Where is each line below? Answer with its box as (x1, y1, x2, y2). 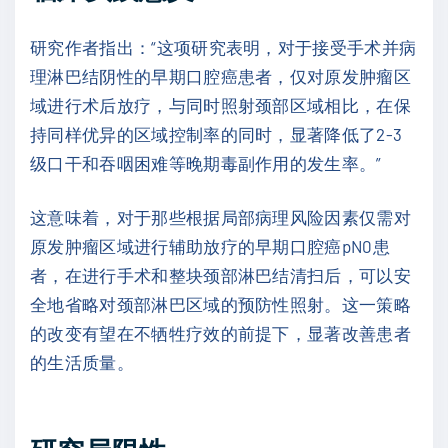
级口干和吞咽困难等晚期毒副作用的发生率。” (30, 152, 382, 173)
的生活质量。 (30, 352, 134, 373)
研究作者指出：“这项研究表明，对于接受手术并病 (30, 36, 417, 57)
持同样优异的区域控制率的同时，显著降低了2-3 (30, 123, 403, 144)
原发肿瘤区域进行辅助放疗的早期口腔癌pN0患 (30, 236, 391, 257)
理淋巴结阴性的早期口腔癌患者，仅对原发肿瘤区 (30, 65, 412, 86)
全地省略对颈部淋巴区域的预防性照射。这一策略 (30, 294, 412, 315)
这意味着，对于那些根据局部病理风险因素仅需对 (30, 207, 412, 228)
